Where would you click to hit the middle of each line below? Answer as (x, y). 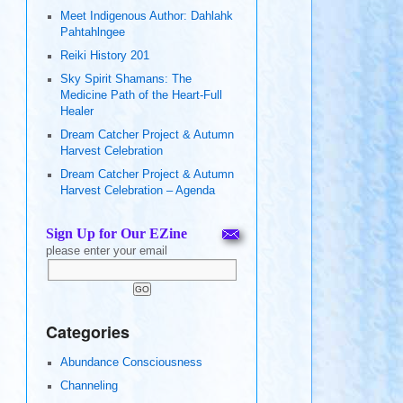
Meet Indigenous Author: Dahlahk (146, 17)
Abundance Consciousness (131, 363)
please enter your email (106, 251)
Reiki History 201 (104, 56)
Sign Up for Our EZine (116, 234)
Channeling (89, 386)
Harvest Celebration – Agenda (137, 191)
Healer (76, 112)
